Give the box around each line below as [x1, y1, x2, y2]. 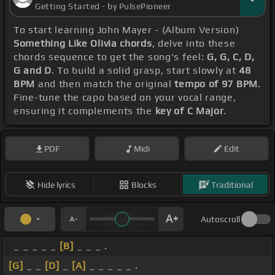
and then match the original [35, 78, 175, 90]
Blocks [131, 179, 157, 190]
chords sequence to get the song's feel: [14, 51, 207, 63]
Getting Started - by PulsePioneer [35, 1, 171, 12]
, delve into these [152, 37, 236, 50]
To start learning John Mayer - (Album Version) [14, 24, 239, 36]
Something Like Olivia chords [14, 37, 152, 50]
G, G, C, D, [207, 51, 255, 63]
